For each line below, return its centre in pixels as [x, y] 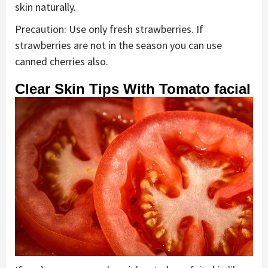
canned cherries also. [62, 62]
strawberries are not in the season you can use [118, 45]
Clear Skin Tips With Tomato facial [133, 89]
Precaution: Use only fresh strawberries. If [109, 29]
